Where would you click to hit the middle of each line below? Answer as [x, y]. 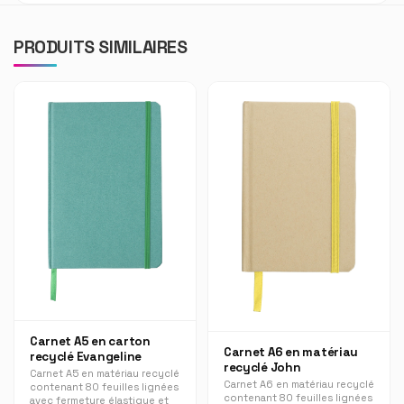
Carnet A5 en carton [90, 342]
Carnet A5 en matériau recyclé [104, 373]
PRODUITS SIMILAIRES [101, 47]
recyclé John [262, 368]
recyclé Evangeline [86, 357]
